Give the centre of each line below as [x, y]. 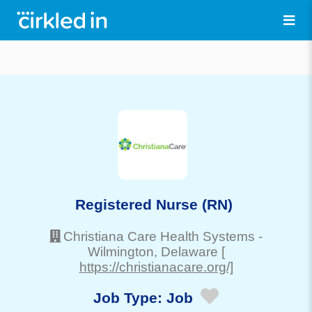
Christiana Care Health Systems [159, 236]
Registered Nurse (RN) [156, 204]
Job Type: [130, 298]
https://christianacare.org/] [156, 267]
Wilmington [120, 251]
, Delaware [186, 251]
